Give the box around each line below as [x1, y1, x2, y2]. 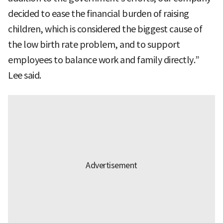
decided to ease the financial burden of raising [8, 8, 189, 20]
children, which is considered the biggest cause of [8, 23, 202, 35]
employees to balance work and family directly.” [8, 54, 200, 66]
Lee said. [8, 70, 41, 82]
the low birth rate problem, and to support [8, 39, 180, 51]
